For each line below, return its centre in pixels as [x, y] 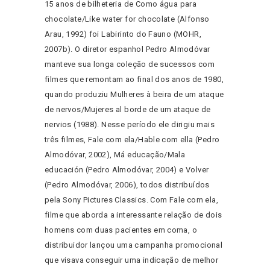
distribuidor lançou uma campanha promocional [134, 245]
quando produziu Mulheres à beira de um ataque [134, 95]
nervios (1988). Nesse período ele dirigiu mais [130, 125]
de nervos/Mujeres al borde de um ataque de [128, 110]
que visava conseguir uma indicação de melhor [132, 260]
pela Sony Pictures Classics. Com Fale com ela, [131, 200]
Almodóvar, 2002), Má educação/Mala [115, 155]
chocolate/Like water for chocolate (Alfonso [127, 19]
